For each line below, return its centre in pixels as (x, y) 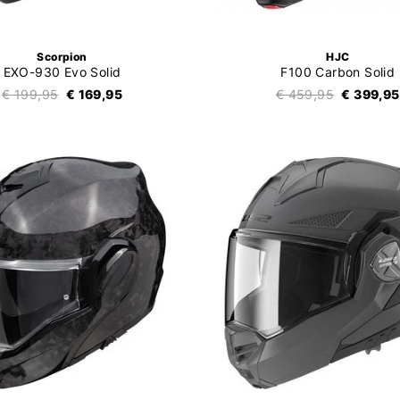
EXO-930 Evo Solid (62, 71)
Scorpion (62, 56)
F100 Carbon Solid (338, 71)
